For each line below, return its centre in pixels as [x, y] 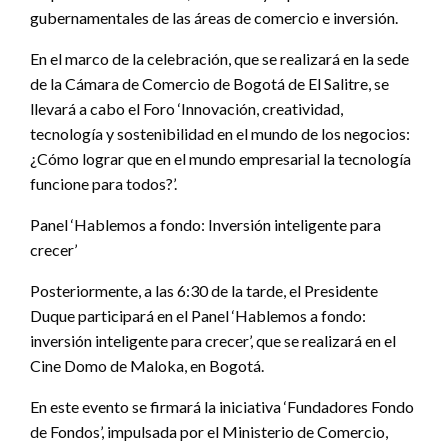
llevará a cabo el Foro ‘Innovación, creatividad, [186, 109]
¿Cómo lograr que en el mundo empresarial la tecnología [220, 159]
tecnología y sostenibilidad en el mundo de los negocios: [220, 134]
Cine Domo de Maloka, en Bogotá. [147, 366]
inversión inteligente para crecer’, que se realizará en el [213, 341]
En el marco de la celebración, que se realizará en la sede [219, 59]
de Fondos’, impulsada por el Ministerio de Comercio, [209, 432]
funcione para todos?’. [103, 184]
